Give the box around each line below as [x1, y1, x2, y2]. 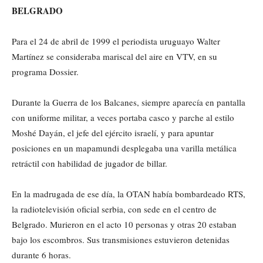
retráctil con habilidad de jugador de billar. [12, 157, 167, 169]
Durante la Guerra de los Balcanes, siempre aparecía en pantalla [12, 96, 245, 108]
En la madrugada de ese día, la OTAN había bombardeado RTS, [12, 187, 245, 200]
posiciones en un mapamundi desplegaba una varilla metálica [12, 141, 237, 154]
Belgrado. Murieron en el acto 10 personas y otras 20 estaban [12, 218, 237, 230]
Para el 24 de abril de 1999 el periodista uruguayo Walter [12, 35, 220, 47]
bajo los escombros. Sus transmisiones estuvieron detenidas [12, 233, 230, 245]
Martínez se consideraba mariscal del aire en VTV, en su [12, 50, 217, 62]
